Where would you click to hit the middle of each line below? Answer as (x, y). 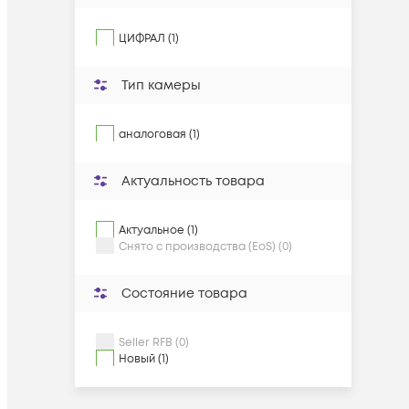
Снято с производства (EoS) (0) (205, 247)
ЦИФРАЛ (142, 39)
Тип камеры (161, 85)
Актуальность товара (193, 181)
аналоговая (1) (159, 135)
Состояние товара (184, 294)
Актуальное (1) (158, 231)
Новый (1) (144, 359)
